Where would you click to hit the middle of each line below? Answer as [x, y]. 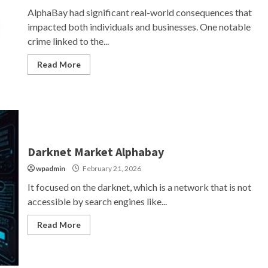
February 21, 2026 [111, 168]
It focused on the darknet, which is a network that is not [139, 187]
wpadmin [50, 168]
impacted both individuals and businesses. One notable [139, 26]
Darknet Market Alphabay [95, 151]
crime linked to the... [68, 41]
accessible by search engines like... [97, 201]
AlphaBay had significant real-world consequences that [139, 12]
